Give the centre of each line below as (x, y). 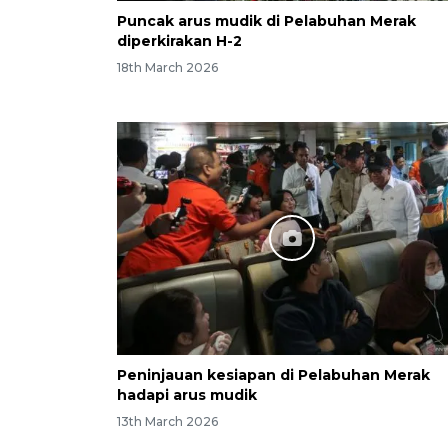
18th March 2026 (167, 67)
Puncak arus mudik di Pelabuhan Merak (266, 20)
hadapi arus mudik (187, 394)
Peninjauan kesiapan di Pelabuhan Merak (273, 374)
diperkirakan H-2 (179, 40)
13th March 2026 (167, 421)
